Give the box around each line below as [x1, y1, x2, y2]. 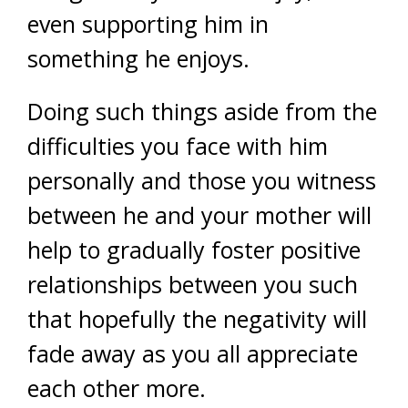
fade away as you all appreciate [27, 338, 358, 369]
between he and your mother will [27, 199, 372, 230]
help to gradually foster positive [27, 234, 361, 265]
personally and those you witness [27, 165, 376, 196]
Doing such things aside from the [27, 96, 377, 127]
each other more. [27, 372, 206, 403]
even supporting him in [27, 8, 269, 39]
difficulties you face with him [27, 130, 328, 161]
